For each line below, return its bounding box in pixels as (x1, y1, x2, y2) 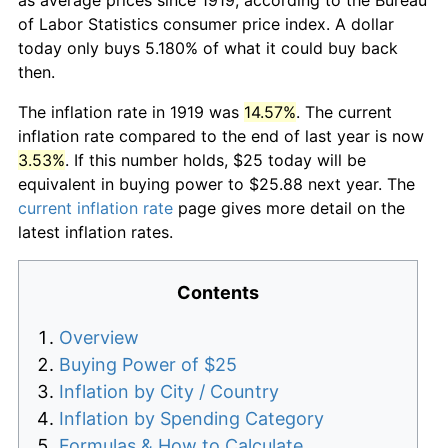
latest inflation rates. (18, 221, 173, 242)
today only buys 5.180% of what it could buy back (18, 37, 398, 58)
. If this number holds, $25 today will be (65, 149, 366, 170)
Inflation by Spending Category (59, 407, 324, 429)
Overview (59, 326, 139, 348)
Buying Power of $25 (59, 353, 237, 375)
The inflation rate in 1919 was (18, 101, 244, 122)
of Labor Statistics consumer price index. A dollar (18, 13, 394, 34)
